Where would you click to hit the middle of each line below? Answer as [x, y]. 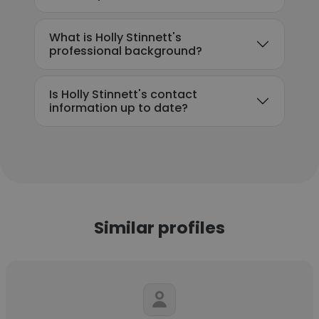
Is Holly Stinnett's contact [123, 94]
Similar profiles [159, 228]
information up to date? [119, 108]
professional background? [126, 51]
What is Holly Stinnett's [115, 37]
